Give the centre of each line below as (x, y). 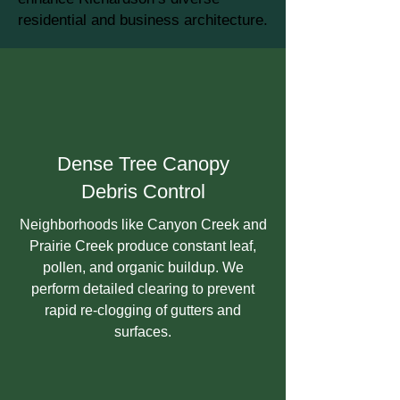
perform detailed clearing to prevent (143, 289)
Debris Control (143, 192)
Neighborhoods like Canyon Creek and (143, 225)
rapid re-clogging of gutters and (143, 310)
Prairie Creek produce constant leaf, (143, 246)
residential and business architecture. (143, 20)
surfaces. (143, 332)
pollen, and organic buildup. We (143, 267)
